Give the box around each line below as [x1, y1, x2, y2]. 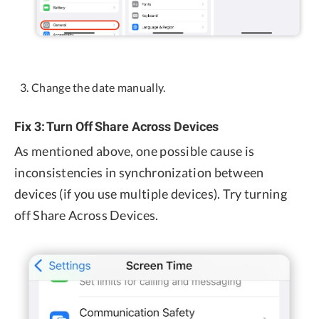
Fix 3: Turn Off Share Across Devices [14, 118, 219, 134]
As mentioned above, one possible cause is [14, 142, 255, 159]
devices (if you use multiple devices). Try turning [14, 185, 287, 202]
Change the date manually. [31, 80, 166, 95]
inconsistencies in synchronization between [14, 164, 264, 180]
